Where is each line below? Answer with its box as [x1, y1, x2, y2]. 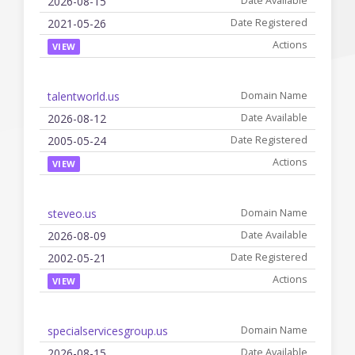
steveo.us [48, 206, 97, 221]
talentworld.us [48, 88, 120, 104]
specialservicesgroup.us [48, 323, 168, 339]
